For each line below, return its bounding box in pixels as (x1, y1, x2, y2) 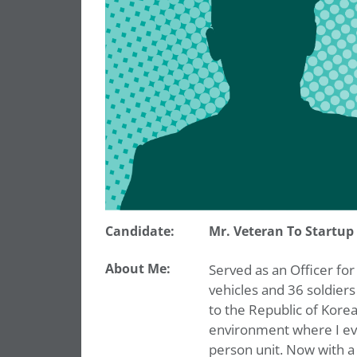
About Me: (105, 260, 171, 278)
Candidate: (105, 222, 175, 241)
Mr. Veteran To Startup (208, 222, 354, 241)
